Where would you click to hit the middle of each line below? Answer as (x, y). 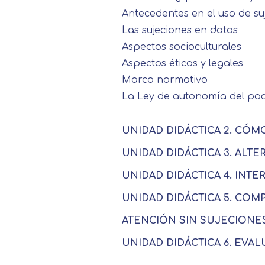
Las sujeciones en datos (180, 30)
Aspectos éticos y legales (182, 63)
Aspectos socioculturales (182, 47)
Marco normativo (165, 80)
